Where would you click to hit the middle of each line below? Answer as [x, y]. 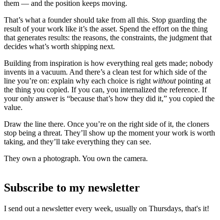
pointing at [193, 81]
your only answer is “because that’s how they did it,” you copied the [109, 99]
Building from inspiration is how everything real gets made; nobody [109, 63]
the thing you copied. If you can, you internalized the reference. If [105, 90]
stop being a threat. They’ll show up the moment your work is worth [110, 133]
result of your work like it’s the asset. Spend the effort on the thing [106, 29]
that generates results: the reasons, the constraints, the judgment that [108, 38]
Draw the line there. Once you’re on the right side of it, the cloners [107, 124]
